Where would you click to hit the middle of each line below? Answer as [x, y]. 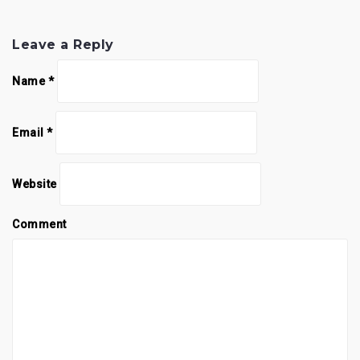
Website [35, 184]
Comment [39, 224]
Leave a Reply [63, 44]
